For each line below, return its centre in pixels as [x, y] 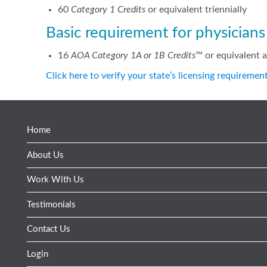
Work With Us [55, 180]
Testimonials [51, 204]
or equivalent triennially [196, 10]
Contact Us [49, 229]
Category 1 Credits [108, 10]
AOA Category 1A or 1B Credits [133, 55]
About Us [45, 155]
